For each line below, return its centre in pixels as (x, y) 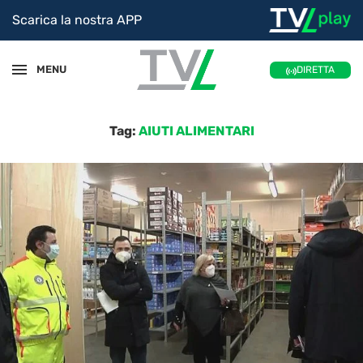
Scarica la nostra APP (77, 20)
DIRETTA (316, 70)
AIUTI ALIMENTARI (196, 130)
